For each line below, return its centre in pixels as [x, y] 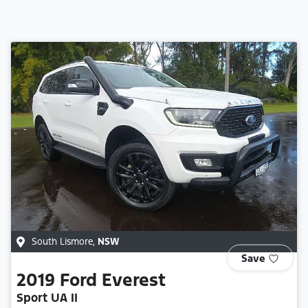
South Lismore [62, 241]
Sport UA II [47, 297]
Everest [134, 279]
